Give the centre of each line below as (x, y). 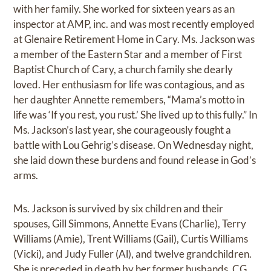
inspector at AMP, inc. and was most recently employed (134, 24)
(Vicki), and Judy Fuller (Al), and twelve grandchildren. (133, 254)
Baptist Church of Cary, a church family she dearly (123, 70)
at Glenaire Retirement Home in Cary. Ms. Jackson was (134, 39)
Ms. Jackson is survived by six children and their (119, 209)
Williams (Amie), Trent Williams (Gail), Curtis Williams (131, 239)
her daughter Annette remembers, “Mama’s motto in (129, 100)
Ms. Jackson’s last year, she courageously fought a (122, 130)
